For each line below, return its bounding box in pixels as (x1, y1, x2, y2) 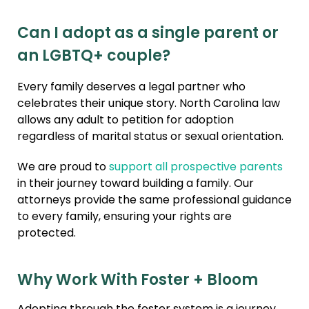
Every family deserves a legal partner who (17, 79, 246, 97)
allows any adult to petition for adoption (17, 112, 234, 130)
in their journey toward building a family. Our (17, 175, 254, 194)
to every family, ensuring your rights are (17, 208, 232, 227)
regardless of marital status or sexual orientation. (17, 128, 283, 147)
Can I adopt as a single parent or (17, 21, 279, 48)
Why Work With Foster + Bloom (17, 268, 258, 295)
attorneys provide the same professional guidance (17, 192, 292, 210)
